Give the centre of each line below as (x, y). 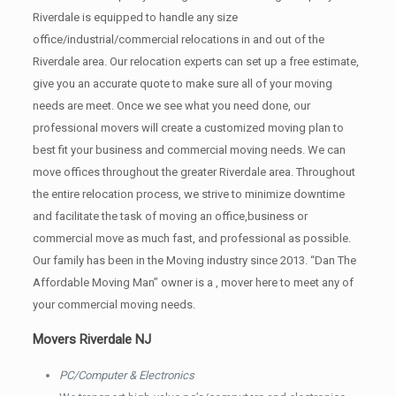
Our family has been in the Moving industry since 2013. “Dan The (194, 261)
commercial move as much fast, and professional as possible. (191, 239)
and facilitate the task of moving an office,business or (170, 217)
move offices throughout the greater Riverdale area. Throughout (194, 172)
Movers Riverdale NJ (91, 340)
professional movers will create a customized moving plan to (188, 128)
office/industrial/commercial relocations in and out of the (178, 40)
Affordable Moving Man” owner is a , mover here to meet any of (193, 283)
